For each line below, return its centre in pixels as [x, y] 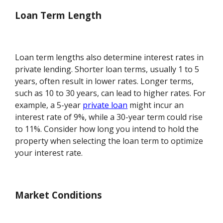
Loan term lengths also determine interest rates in [110, 57]
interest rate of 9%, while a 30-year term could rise [109, 117]
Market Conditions [59, 195]
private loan [105, 105]
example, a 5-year [49, 105]
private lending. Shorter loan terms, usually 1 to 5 [107, 69]
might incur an [156, 105]
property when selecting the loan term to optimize [109, 141]
